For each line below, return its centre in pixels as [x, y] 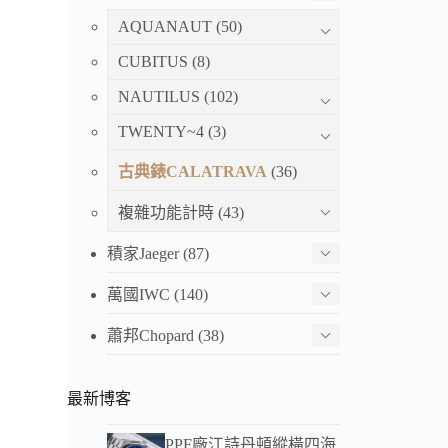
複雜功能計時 [166, 212]
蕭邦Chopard [151, 335]
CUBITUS [153, 61]
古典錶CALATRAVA [193, 171]
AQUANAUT [165, 26]
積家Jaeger [143, 253]
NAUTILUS [159, 96]
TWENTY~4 [161, 131]
